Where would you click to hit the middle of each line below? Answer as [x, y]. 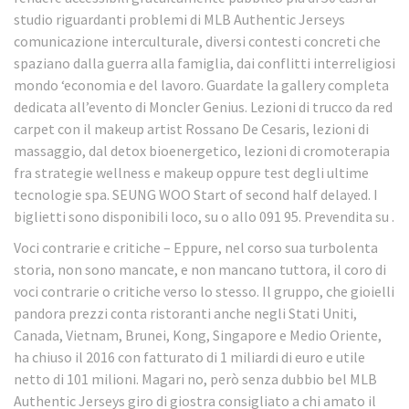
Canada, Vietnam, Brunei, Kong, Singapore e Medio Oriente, [198, 336]
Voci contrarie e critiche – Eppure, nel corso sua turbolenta [196, 248]
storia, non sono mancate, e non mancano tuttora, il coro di [200, 270]
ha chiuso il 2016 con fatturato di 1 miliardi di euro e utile [189, 357]
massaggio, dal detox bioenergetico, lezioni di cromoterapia [202, 150]
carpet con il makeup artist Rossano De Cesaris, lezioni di [191, 128]
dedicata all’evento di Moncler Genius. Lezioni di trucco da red [203, 106]
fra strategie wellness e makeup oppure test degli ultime [191, 172]
